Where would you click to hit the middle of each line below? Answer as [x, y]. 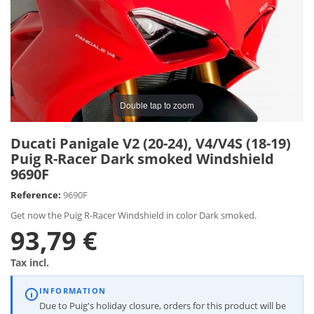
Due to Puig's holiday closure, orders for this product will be [163, 305]
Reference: [36, 194]
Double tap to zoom [157, 105]
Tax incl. [30, 262]
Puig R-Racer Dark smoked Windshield [142, 158]
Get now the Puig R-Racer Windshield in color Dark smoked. [134, 215]
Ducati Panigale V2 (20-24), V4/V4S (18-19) [151, 143]
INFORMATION [73, 291]
